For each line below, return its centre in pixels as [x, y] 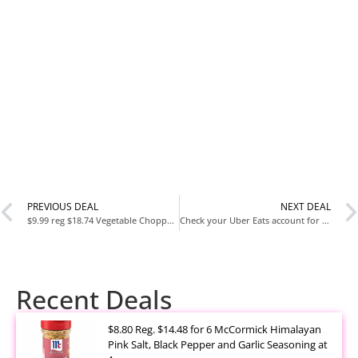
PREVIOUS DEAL [63, 206]
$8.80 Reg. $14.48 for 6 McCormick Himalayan [215, 330]
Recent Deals [94, 300]
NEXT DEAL [306, 206]
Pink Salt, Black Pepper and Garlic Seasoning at [218, 345]
